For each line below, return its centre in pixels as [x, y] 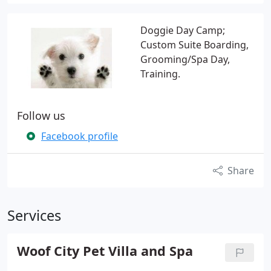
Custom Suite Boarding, [194, 45]
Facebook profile [80, 136]
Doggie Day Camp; [183, 30]
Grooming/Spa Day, [185, 59]
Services [34, 215]
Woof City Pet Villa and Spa [105, 251]
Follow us [41, 116]
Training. [160, 74]
